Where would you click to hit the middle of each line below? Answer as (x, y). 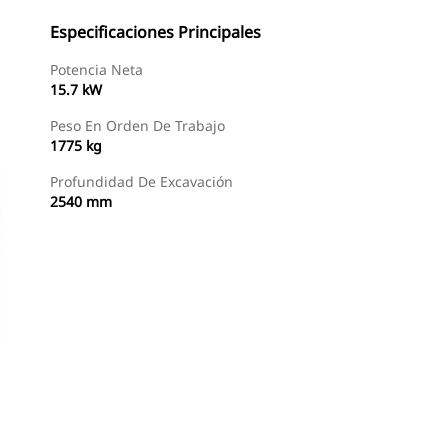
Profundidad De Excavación (141, 181)
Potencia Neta (96, 69)
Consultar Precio (275, 420)
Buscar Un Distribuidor (120, 420)
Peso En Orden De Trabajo (137, 125)
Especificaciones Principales (155, 32)
